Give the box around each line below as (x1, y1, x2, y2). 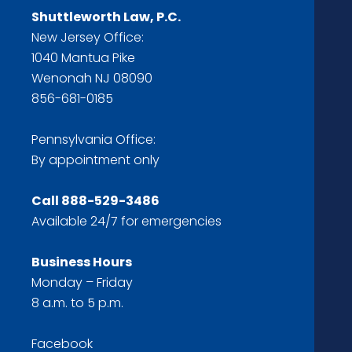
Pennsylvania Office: (31, 130, 156, 149)
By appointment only (31, 151, 159, 170)
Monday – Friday (31, 273, 133, 292)
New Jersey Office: (31, 28, 144, 47)
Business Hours (31, 253, 132, 272)
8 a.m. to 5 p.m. (31, 294, 123, 313)
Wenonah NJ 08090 (31, 69, 152, 88)
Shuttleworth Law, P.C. (31, 8, 181, 27)
